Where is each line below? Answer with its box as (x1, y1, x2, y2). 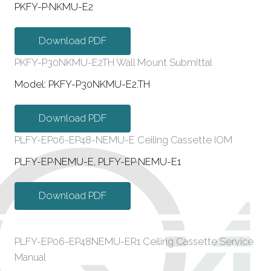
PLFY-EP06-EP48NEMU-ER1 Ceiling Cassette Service (15, 236, 253, 248)
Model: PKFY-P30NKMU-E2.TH (15, 79, 150, 91)
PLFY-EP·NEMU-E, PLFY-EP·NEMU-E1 (15, 156, 181, 168)
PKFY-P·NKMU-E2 (15, 1, 93, 13)
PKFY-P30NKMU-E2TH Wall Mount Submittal (15, 57, 212, 69)
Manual (15, 252, 46, 264)
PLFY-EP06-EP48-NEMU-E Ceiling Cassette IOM (15, 134, 232, 146)
